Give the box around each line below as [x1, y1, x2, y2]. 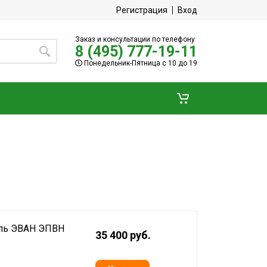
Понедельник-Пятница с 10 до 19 [82, 58, 197, 67]
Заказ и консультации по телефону [75, 35, 195, 44]
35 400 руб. [95, 229, 151, 241]
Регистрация [116, 5, 167, 15]
